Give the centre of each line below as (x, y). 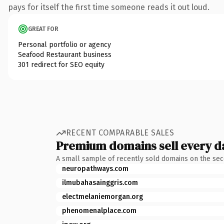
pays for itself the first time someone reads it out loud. (109, 7)
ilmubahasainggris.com (100, 182)
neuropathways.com (95, 168)
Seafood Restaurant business (65, 54)
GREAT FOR (43, 29)
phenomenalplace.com (99, 210)
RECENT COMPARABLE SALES (120, 133)
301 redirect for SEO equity (61, 64)
